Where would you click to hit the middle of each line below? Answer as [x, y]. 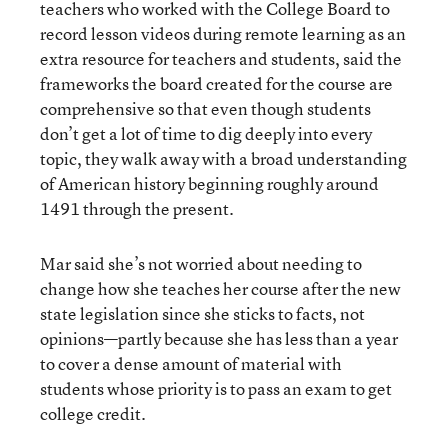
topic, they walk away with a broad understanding [223, 158]
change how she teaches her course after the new [220, 288]
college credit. [93, 413]
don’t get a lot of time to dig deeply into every [206, 133]
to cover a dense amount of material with [191, 363]
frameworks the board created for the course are [216, 83]
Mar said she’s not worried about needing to [201, 263]
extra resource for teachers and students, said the [221, 58]
